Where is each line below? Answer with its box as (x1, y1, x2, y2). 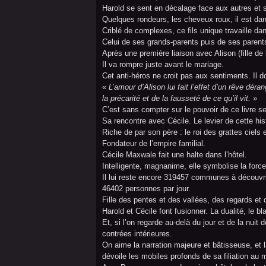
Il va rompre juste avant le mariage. (102, 60, 224, 69)
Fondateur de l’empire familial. (102, 139, 205, 148)
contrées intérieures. (102, 229, 172, 238)
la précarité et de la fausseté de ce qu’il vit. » (102, 94, 257, 103)
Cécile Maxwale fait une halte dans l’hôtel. (102, 150, 247, 159)
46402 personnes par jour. (102, 184, 191, 193)
